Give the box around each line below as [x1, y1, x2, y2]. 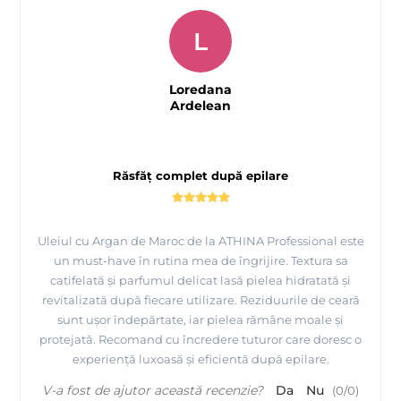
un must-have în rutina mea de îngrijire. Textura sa [53, 253, 348, 269]
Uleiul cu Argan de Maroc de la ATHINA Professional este [37, 234, 364, 249]
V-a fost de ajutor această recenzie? [42, 382, 263, 399]
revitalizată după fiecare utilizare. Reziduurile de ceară [41, 293, 360, 308]
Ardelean [170, 98, 231, 115]
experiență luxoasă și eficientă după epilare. [72, 352, 329, 367]
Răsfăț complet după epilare [113, 168, 288, 183]
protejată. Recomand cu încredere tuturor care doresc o [39, 332, 362, 347]
